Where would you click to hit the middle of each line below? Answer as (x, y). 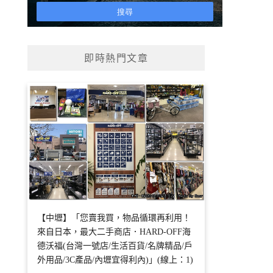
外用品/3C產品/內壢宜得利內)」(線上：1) (115, 260)
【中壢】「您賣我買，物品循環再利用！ (114, 218)
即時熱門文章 (116, 58)
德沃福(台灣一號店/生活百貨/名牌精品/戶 (115, 246)
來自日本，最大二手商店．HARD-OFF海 (114, 232)
